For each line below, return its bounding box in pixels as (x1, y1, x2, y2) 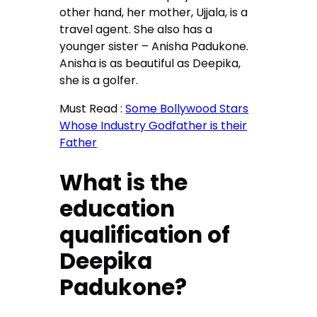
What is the (59, 167, 188, 199)
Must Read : (59, 100, 126, 117)
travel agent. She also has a (59, 21, 213, 38)
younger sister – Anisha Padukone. (59, 38, 249, 55)
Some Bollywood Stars (125, 100, 249, 117)
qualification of (59, 219, 231, 251)
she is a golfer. (59, 72, 139, 89)
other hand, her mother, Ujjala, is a (59, 4, 248, 21)
